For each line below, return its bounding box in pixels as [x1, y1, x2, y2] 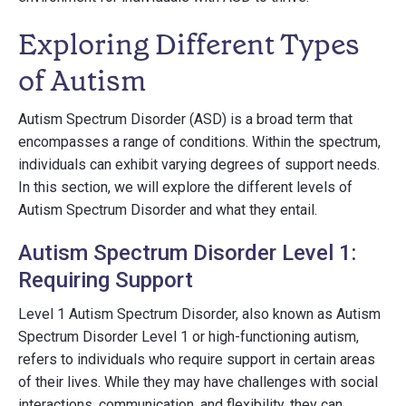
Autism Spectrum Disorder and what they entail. [18, 201, 317, 218]
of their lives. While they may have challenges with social [18, 373, 378, 391]
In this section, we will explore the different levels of [18, 179, 353, 196]
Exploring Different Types [18, 25, 360, 63]
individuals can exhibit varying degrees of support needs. [18, 156, 380, 173]
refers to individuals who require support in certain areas [18, 351, 375, 368]
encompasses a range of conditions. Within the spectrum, [18, 133, 381, 150]
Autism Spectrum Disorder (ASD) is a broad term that [18, 111, 353, 128]
